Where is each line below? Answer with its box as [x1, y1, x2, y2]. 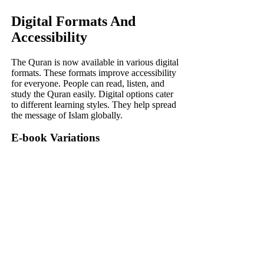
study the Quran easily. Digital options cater [11, 88, 174, 99]
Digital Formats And [11, 13, 136, 29]
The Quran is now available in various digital [11, 57, 179, 67]
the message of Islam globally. [11, 110, 123, 120]
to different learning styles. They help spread [11, 99, 177, 110]
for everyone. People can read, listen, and [11, 78, 165, 88]
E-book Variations [11, 131, 100, 144]
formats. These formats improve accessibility [11, 67, 177, 78]
